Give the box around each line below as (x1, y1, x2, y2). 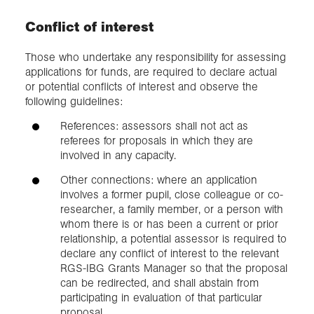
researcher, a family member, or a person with (60, 203, 283, 217)
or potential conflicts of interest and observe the (25, 79, 258, 93)
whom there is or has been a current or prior (60, 217, 278, 231)
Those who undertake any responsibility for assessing (25, 50, 286, 64)
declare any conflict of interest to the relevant (60, 247, 279, 261)
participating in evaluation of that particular (60, 291, 262, 305)
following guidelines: (25, 94, 123, 108)
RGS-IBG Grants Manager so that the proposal (60, 261, 287, 275)
